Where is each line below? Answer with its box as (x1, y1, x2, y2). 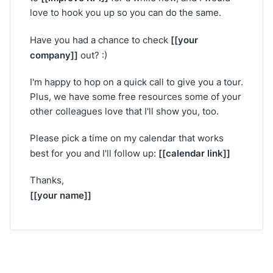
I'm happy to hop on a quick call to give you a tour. (30, 76, 243, 88)
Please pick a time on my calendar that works (30, 132, 224, 144)
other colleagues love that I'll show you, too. (30, 105, 219, 118)
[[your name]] (30, 188, 91, 202)
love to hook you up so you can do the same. (30, 6, 221, 19)
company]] (30, 48, 78, 62)
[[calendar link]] (158, 146, 230, 160)
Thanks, (30, 174, 64, 186)
